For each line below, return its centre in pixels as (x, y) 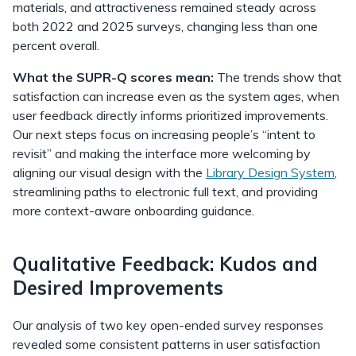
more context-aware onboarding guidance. (137, 210)
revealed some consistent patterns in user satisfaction (166, 344)
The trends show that (278, 77)
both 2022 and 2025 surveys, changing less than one (165, 26)
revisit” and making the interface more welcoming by (162, 153)
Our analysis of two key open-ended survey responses (168, 325)
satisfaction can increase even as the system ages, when (176, 96)
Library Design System (270, 172)
